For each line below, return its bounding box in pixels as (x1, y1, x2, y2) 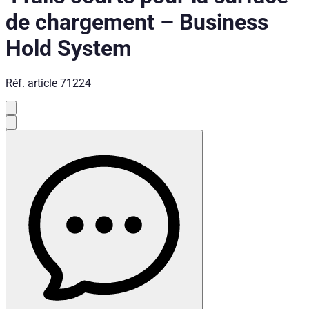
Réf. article (6, 76, 57, 90)
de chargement (6, 9, 154, 36)
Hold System (6, 35, 132, 62)
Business (179, 9, 268, 36)
